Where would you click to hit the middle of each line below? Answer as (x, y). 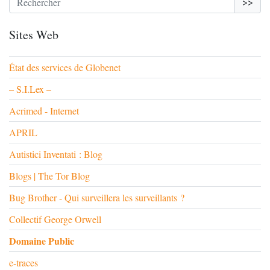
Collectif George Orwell (55, 219)
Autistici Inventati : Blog (56, 154)
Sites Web (34, 35)
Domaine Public (42, 241)
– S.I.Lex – (30, 89)
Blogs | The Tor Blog (49, 176)
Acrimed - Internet (44, 111)
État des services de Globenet (65, 67)
